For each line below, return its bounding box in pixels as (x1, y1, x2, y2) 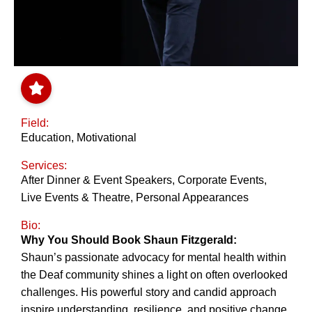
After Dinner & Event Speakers (21, 174, 172, 187)
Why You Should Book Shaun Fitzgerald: (21, 234, 237, 247)
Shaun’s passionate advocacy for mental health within (21, 251, 286, 264)
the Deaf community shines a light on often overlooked (21, 269, 288, 281)
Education (21, 132, 71, 144)
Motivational (77, 132, 136, 144)
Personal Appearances (136, 192, 249, 204)
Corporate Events (178, 174, 264, 187)
